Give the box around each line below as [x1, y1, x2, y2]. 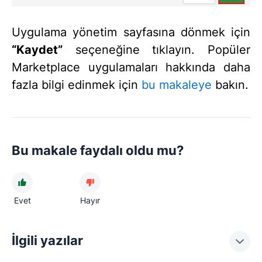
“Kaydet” [12, 43, 63, 57]
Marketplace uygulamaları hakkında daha [12, 60, 250, 75]
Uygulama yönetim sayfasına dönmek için [12, 25, 250, 40]
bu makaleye [142, 78, 212, 92]
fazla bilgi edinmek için [12, 78, 142, 92]
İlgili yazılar [12, 233, 83, 249]
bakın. [212, 78, 249, 92]
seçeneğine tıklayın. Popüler [63, 43, 250, 57]
